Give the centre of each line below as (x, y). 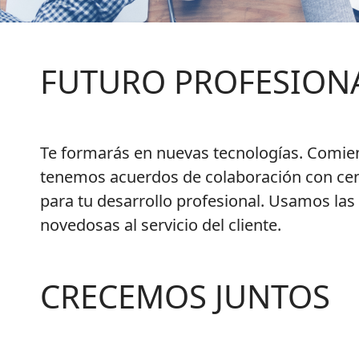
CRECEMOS (127, 296)
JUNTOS (272, 296)
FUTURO (103, 82)
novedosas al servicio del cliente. (161, 225)
